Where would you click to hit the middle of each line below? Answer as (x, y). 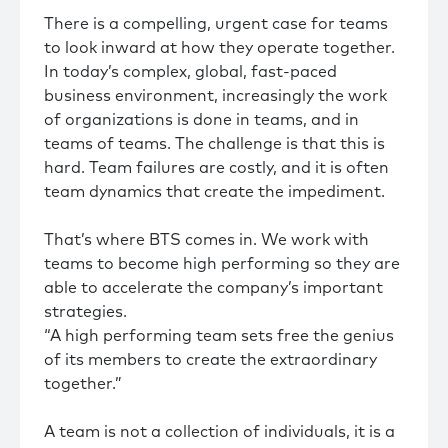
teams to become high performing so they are (222, 264)
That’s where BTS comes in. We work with (206, 240)
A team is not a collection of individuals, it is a (219, 432)
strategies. (85, 312)
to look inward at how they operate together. (219, 48)
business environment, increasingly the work (215, 96)
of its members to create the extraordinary (210, 360)
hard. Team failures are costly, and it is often (216, 168)
